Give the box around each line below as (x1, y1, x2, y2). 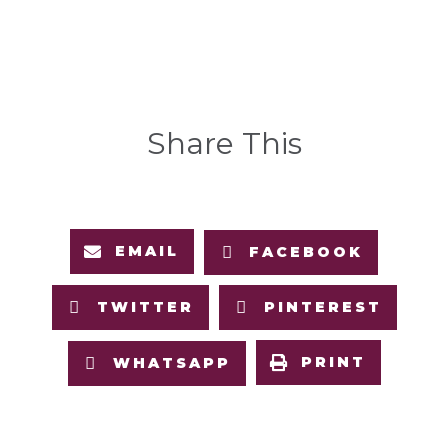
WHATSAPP (112, 354, 231, 373)
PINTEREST (263, 298, 382, 317)
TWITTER (96, 298, 194, 317)
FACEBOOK (249, 243, 363, 262)
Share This (146, 125, 302, 163)
